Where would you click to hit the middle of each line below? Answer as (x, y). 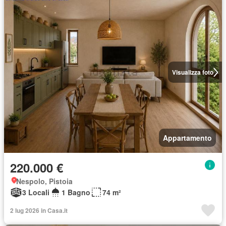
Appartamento (187, 138)
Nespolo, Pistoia (44, 181)
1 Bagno (76, 192)
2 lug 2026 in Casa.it (39, 210)
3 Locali (36, 192)
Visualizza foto (192, 72)
